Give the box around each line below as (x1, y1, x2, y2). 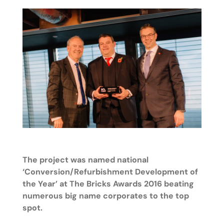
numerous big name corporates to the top (22, 190, 189, 201)
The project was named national (22, 154, 148, 165)
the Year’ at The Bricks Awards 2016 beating (22, 178, 194, 189)
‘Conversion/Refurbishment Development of (22, 166, 198, 177)
